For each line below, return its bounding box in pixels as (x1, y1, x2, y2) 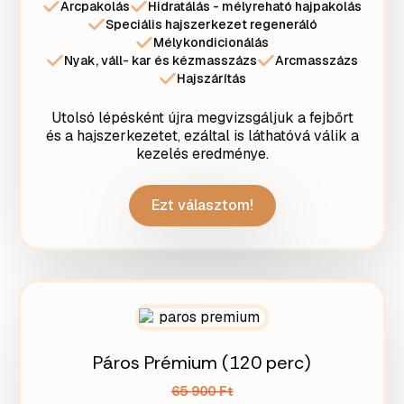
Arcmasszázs (275, 52, 358, 69)
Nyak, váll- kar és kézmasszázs (64, 52, 257, 69)
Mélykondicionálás (153, 34, 269, 50)
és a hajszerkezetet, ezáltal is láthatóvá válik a (45, 126, 359, 145)
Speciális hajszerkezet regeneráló (105, 16, 317, 32)
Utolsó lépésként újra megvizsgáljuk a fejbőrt (50, 108, 353, 127)
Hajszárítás (176, 70, 246, 87)
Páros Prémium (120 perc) (93, 351, 311, 374)
